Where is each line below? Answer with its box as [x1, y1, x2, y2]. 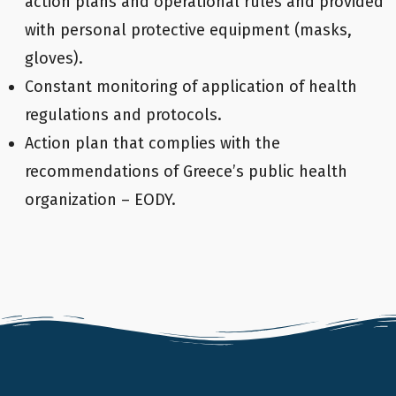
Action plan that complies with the [25, 133, 280, 153]
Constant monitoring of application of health [25, 77, 357, 96]
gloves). [25, 49, 88, 68]
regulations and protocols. [25, 105, 222, 125]
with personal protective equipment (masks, [25, 20, 352, 40]
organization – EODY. [25, 190, 176, 209]
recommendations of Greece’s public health [25, 162, 347, 181]
